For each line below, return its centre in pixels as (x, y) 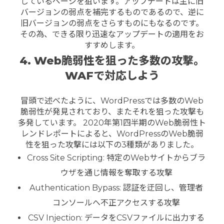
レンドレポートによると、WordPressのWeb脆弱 (112, 133)
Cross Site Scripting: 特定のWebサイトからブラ (116, 157)
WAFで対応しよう (112, 75)
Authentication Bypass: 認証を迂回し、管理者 (116, 187)
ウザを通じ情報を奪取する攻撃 (116, 172)
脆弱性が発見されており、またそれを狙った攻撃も (112, 111)
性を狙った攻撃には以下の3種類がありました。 (112, 144)
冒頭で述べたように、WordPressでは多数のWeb (112, 100)
